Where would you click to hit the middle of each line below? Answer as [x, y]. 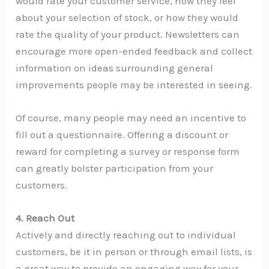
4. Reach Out [45, 218]
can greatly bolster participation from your [115, 168]
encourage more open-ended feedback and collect [134, 51]
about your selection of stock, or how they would [127, 17]
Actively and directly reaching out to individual [126, 235]
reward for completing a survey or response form [128, 151]
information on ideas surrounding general [115, 68]
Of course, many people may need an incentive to [131, 117]
